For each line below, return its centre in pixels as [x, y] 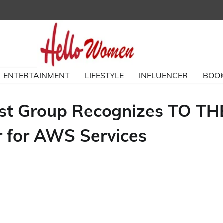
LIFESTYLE [104, 75]
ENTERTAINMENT [37, 75]
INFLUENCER [163, 75]
